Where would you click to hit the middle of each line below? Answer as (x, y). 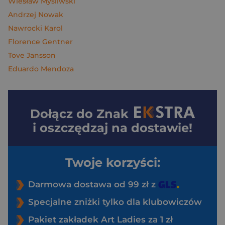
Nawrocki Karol (35, 28)
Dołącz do (64, 114)
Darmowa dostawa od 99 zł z (93, 184)
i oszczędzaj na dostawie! (113, 128)
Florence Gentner (40, 42)
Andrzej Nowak (36, 15)
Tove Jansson (32, 55)
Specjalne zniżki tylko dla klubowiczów (115, 202)
